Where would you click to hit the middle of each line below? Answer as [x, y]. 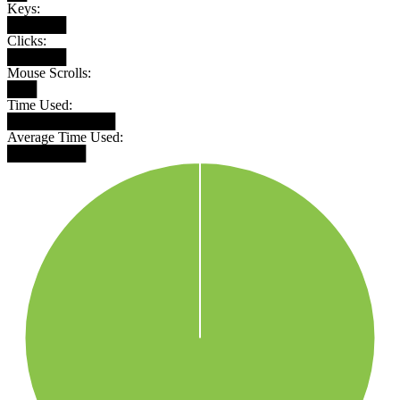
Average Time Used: [65, 137]
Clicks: [27, 40]
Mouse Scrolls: [49, 72]
